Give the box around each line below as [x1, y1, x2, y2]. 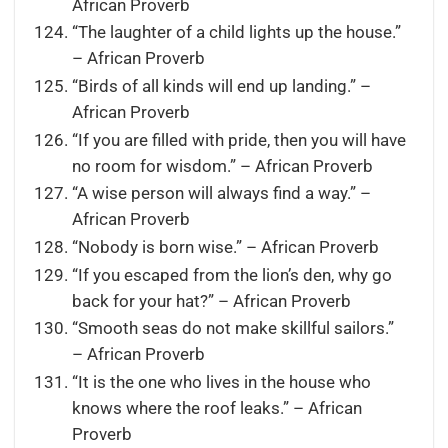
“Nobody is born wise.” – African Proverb [71, 237, 379, 257]
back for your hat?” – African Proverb [71, 291, 351, 311]
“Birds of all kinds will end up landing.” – [71, 76, 371, 96]
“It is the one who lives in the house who [71, 372, 371, 392]
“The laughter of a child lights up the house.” [71, 23, 401, 43]
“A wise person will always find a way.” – [71, 184, 371, 204]
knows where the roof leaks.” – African [71, 398, 362, 418]
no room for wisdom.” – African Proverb [71, 156, 373, 176]
